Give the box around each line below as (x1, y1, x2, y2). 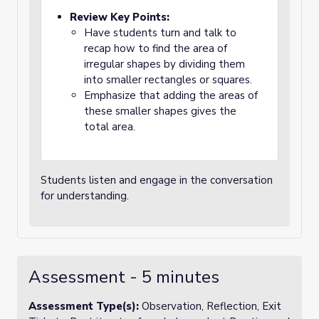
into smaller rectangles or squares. (84, 73, 252, 87)
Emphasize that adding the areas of (84, 88, 258, 103)
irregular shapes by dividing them (84, 57, 245, 71)
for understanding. (41, 189, 132, 203)
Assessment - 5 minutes (28, 266, 219, 288)
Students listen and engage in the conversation (41, 173, 273, 187)
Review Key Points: (70, 10, 169, 24)
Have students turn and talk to (84, 26, 236, 40)
